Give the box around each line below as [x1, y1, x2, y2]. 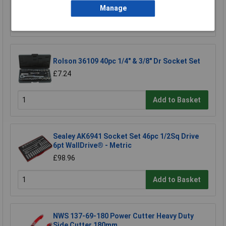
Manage [99, 4, 127, 13]
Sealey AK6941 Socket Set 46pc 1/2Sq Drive [53, 132, 199, 141]
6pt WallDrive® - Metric [53, 141, 132, 150]
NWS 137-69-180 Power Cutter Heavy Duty [53, 212, 194, 220]
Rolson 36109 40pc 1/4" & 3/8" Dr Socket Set [53, 57, 200, 66]
